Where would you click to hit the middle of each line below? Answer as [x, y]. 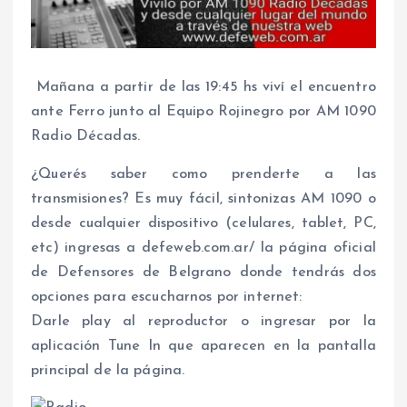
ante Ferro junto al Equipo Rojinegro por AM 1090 [203, 112]
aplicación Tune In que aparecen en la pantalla [203, 346]
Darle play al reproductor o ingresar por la [203, 321]
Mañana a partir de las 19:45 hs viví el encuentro [203, 88]
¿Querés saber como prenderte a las [203, 174]
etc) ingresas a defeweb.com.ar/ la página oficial [203, 248]
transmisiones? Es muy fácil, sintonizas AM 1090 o [203, 199]
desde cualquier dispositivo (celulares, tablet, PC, [203, 223]
